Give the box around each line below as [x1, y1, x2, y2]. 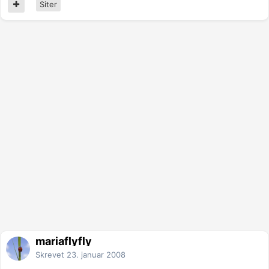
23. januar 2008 [67, 250, 125, 260]
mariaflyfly [35, 235, 92, 248]
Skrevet [35, 250, 67, 260]
